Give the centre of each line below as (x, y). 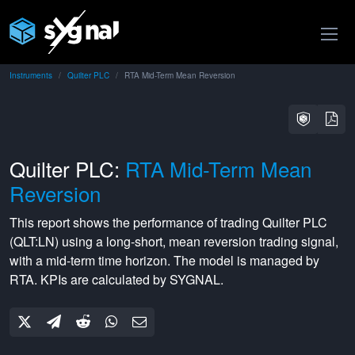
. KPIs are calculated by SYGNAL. (129, 279)
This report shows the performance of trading (136, 222)
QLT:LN (34, 241)
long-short (134, 241)
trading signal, (297, 241)
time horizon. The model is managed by (207, 260)
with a (28, 260)
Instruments (31, 75)
